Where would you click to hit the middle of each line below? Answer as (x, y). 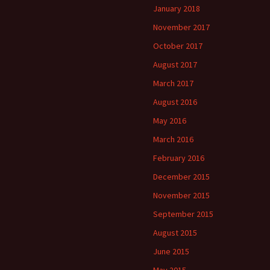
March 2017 (173, 83)
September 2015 (183, 214)
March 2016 (173, 139)
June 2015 (171, 251)
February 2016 (179, 158)
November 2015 (181, 195)
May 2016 (170, 120)
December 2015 (181, 176)
